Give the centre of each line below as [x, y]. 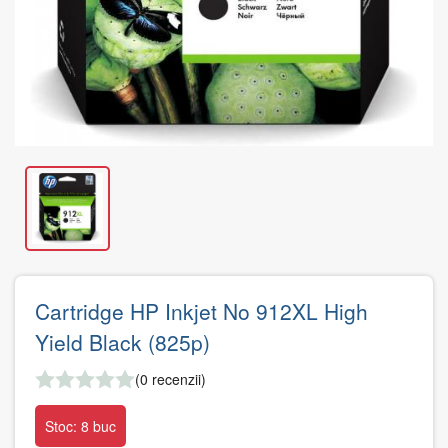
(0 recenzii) [170, 379]
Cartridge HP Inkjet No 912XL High [201, 311]
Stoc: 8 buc [80, 426]
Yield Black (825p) [122, 342]
